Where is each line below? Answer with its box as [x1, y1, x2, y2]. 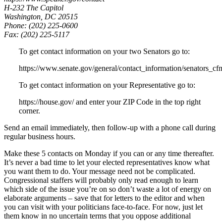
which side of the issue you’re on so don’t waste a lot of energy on [4, 184, 211, 193]
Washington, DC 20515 [4, 12, 78, 21]
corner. [19, 106, 40, 115]
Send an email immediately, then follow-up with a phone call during [4, 123, 216, 132]
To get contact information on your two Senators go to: [19, 47, 190, 55]
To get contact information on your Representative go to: [19, 80, 195, 89]
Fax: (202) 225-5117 [4, 30, 69, 39]
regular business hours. [4, 132, 75, 141]
